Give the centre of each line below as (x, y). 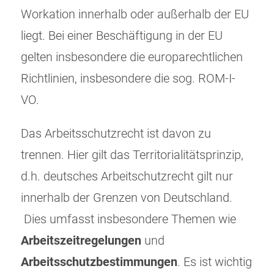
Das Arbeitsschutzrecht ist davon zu (116, 134)
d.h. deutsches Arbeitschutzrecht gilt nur (127, 177)
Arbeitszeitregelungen (81, 241)
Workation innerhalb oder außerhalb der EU (135, 15)
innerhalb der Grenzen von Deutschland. (127, 198)
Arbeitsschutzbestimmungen (99, 262)
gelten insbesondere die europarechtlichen (132, 57)
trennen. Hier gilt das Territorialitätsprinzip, (132, 155)
